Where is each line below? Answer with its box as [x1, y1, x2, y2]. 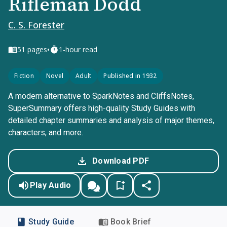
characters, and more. [8, 128, 83, 137]
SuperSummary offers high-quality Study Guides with [8, 103, 195, 113]
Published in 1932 [103, 71, 157, 80]
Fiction [14, 71, 34, 80]
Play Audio [29, 180, 71, 190]
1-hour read [59, 45, 97, 54]
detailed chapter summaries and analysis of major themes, [8, 116, 214, 125]
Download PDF [92, 156, 149, 166]
